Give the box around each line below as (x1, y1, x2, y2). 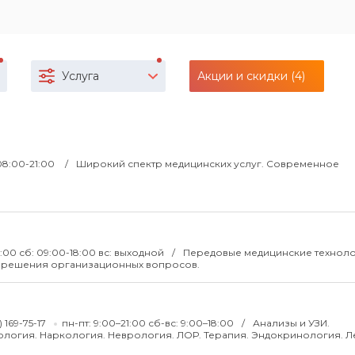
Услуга (62, 69, 99, 83)
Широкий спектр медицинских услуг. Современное (76, 158, 339, 170)
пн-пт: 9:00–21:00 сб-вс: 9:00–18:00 (62, 317, 236, 329)
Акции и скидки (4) (197, 69, 305, 83)
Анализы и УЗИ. (253, 317, 330, 329)
